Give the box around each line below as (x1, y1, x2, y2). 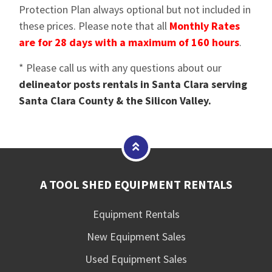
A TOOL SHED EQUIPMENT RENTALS (39, 177, 233, 192)
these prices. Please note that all (19, 19, 170, 33)
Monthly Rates (169, 19, 240, 33)
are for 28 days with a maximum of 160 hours (19, 35, 240, 49)
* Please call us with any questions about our (19, 61, 222, 75)
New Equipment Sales (86, 229, 186, 243)
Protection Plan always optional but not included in (19, 2, 251, 16)
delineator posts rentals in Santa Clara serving (19, 77, 248, 91)
